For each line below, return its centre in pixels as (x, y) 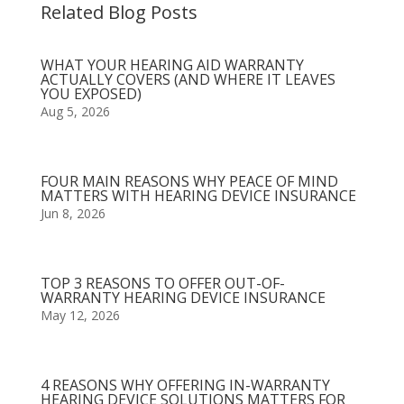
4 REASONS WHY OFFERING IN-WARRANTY (185, 385)
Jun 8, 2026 (73, 213)
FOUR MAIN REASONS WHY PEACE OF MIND (189, 181)
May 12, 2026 (80, 315)
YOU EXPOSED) (91, 94)
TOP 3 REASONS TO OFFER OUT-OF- (162, 283)
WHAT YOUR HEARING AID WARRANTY (172, 65)
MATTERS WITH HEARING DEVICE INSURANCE (198, 196)
